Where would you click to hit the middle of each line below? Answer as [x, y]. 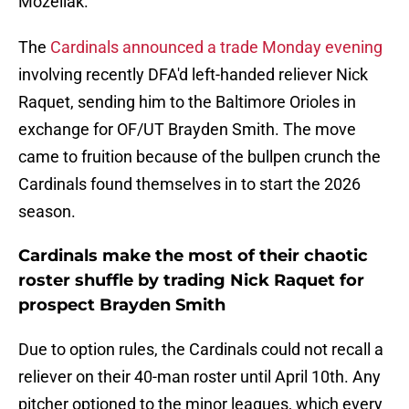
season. [47, 212]
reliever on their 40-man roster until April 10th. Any [199, 377]
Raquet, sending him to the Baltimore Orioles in [187, 102]
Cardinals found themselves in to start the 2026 [189, 184]
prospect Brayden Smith [122, 305]
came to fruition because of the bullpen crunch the [199, 157]
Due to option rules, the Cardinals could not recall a [201, 350]
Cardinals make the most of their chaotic [193, 256]
